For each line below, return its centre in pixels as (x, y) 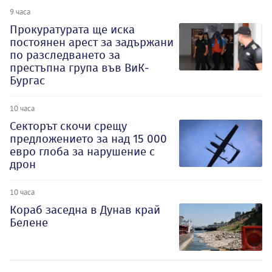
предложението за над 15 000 (88, 139)
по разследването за (65, 55)
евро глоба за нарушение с (82, 152)
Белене (29, 223)
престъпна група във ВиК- (80, 68)
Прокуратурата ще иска (72, 30)
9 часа (20, 12)
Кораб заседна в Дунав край (85, 210)
